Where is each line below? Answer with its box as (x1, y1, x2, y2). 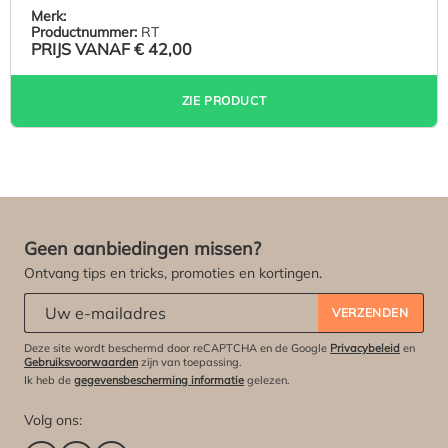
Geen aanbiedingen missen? (24, 237, 261, 260)
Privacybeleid (330, 341, 400, 355)
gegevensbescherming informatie (74, 373, 244, 387)
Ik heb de (24, 373, 74, 387)
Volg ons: (24, 411, 82, 429)
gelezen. (244, 373, 290, 387)
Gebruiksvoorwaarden (24, 355, 138, 369)
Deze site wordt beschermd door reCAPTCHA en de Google (24, 341, 330, 355)
